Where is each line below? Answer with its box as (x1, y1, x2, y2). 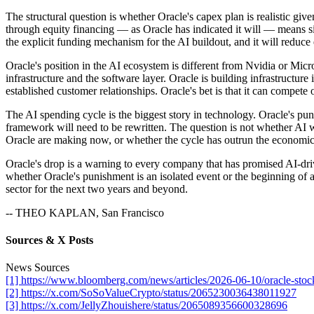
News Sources (6, 261, 69, 274)
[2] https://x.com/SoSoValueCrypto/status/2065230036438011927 (6, 287, 296, 299)
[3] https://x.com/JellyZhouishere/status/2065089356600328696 (6, 299, 287, 312)
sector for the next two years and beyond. (6, 182, 188, 195)
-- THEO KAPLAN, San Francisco (6, 206, 164, 219)
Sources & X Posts (6, 234, 93, 247)
